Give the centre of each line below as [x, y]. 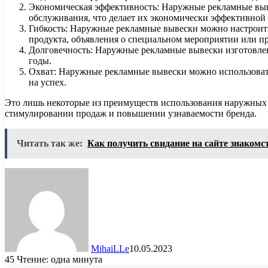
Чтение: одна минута [60, 259]
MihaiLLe [110, 248]
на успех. [48, 82]
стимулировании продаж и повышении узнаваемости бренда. [131, 113]
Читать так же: [50, 143]
